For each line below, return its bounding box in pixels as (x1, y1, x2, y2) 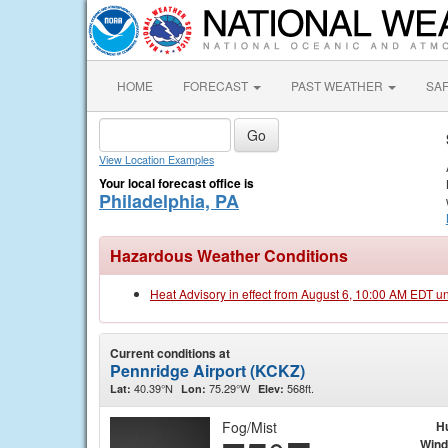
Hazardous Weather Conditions (110, 244, 348, 267)
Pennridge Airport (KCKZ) (110, 359, 305, 382)
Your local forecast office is (99, 174, 254, 192)
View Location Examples (99, 152, 214, 167)
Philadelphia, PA (99, 188, 239, 214)
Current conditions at (110, 344, 230, 362)
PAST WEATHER (291, 77, 386, 94)
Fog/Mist (222, 417, 277, 437)
